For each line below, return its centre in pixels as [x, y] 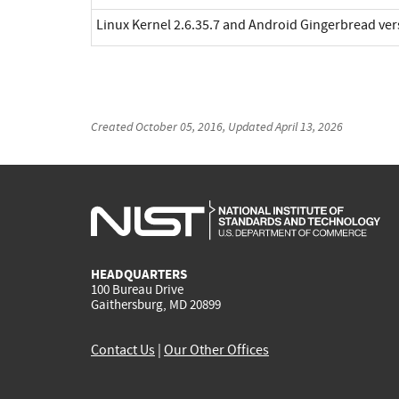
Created [113, 126]
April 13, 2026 [309, 126]
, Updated [249, 126]
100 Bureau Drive [137, 290]
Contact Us [123, 350]
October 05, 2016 [179, 126]
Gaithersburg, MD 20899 [156, 305]
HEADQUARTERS [139, 275]
